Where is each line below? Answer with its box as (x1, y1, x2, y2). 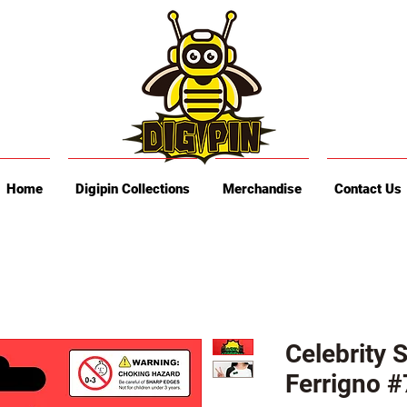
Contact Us (333, 181, 402, 197)
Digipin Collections (74, 181, 190, 197)
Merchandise (222, 181, 302, 197)
